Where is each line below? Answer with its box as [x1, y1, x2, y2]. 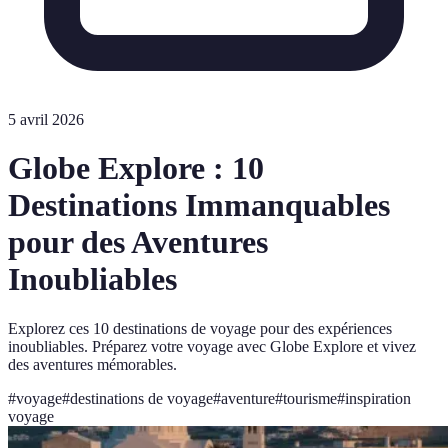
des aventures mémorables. [8, 355, 177, 373]
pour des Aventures [8, 224, 268, 261]
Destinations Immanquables [8, 187, 390, 224]
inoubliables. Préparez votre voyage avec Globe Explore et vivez [8, 337, 416, 355]
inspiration [345, 389, 411, 407]
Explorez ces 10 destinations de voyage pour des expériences [8, 319, 392, 337]
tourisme [283, 389, 337, 407]
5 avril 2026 [8, 111, 84, 128]
